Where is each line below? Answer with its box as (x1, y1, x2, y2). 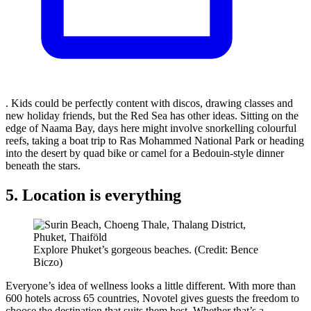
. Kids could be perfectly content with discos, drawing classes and (6, 97, 293, 110)
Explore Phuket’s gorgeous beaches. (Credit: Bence (33, 243, 258, 255)
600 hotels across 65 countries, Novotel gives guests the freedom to (6, 292, 299, 304)
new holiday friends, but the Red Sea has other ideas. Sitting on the (6, 110, 299, 122)
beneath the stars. (6, 160, 81, 172)
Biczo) (33, 255, 62, 268)
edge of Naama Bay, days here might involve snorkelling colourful (6, 122, 296, 135)
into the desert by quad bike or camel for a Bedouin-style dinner (6, 147, 284, 160)
